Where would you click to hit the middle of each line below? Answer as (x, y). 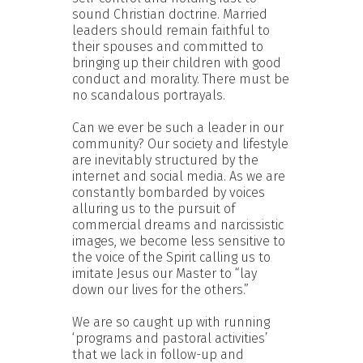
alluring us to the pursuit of (154, 208)
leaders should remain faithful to (171, 30)
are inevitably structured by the (165, 160)
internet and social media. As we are (179, 176)
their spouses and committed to (168, 46)
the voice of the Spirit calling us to (171, 257)
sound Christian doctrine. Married (170, 14)
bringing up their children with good (177, 62)
